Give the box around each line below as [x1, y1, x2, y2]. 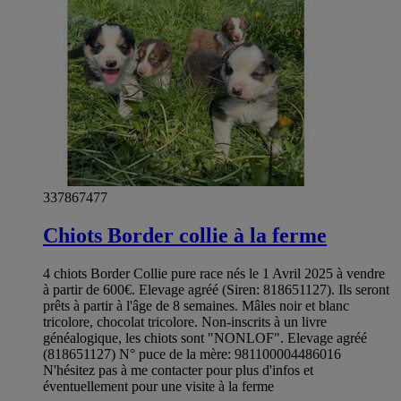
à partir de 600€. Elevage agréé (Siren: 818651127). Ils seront [43, 282, 389, 298]
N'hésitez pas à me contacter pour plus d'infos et [43, 363, 313, 379]
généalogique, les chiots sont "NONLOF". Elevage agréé [43, 330, 367, 346]
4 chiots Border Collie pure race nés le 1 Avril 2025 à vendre [43, 266, 385, 282]
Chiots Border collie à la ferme [43, 224, 327, 248]
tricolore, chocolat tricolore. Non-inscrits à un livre [43, 314, 327, 330]
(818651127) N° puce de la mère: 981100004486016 [43, 346, 341, 363]
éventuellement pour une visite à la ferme [43, 379, 274, 395]
